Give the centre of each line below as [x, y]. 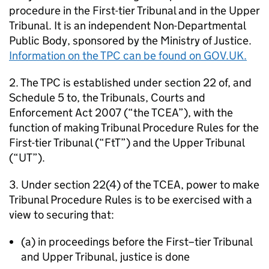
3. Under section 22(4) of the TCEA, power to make [134, 185]
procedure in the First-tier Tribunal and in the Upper [134, 11]
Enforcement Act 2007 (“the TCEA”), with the [121, 113]
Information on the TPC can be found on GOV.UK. [128, 56]
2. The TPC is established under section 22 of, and [130, 83]
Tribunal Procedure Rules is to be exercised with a [131, 200]
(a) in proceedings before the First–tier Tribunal [137, 242]
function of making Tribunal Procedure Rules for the [134, 128]
